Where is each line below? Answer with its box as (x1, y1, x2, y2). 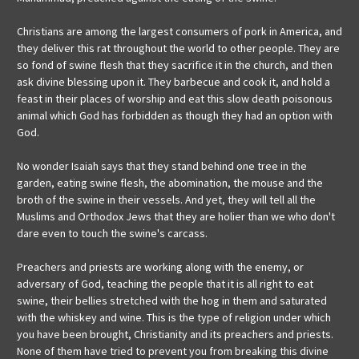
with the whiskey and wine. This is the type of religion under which (17, 310, 331, 325)
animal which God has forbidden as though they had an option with (17, 108, 333, 123)
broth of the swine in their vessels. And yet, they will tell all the (17, 192, 316, 208)
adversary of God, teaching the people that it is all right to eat (17, 276, 313, 292)
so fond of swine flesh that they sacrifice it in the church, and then (17, 58, 333, 73)
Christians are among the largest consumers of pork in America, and (17, 24, 342, 39)
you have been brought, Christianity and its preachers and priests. (17, 327, 333, 342)
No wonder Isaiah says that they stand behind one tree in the (17, 159, 307, 174)
